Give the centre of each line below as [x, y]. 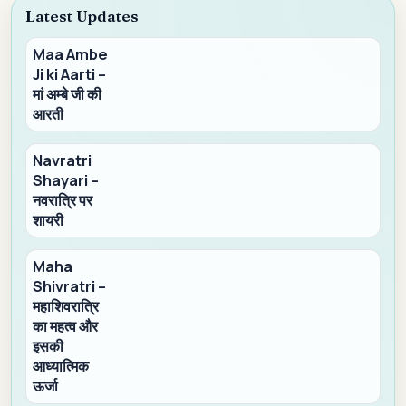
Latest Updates [82, 17]
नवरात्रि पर [63, 201]
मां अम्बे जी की [68, 95]
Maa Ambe [71, 55]
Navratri [63, 161]
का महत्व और [66, 327]
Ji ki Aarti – [70, 75]
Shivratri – [70, 287]
